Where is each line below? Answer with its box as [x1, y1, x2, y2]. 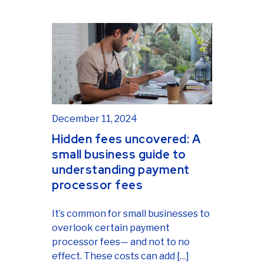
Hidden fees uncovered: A [52, 131, 200, 147]
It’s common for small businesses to [52, 208, 210, 220]
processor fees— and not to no [52, 236, 190, 248]
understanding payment [52, 162, 190, 178]
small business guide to [52, 147, 186, 163]
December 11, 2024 [52, 113, 137, 125]
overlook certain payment [52, 222, 170, 234]
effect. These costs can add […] [52, 250, 189, 262]
